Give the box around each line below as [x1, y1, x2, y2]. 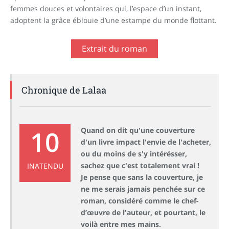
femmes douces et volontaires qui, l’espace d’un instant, [10, 4, 201, 14]
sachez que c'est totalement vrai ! [81, 161, 199, 171]
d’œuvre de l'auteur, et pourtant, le [81, 208, 205, 218]
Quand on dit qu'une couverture [81, 125, 195, 135]
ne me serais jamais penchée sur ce [81, 184, 205, 194]
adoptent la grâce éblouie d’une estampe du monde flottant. [10, 15, 217, 26]
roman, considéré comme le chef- [81, 196, 199, 206]
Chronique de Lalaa [21, 84, 106, 97]
